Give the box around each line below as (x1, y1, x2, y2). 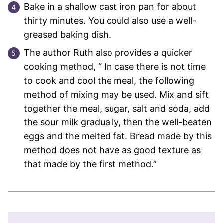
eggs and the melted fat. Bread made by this (24, 131, 212, 141)
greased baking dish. (24, 29, 111, 40)
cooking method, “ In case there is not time (24, 61, 206, 72)
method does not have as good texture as (24, 145, 201, 155)
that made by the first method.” (24, 159, 157, 169)
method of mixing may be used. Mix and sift (24, 89, 209, 100)
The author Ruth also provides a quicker (24, 47, 192, 58)
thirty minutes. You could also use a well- (24, 15, 196, 26)
